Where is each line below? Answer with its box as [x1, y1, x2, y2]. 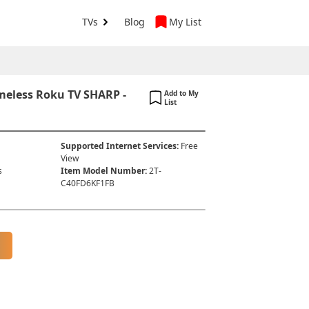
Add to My [163, 88, 199, 98]
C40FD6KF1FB [60, 177, 114, 189]
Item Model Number [60, 165, 145, 177]
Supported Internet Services [60, 140, 177, 152]
